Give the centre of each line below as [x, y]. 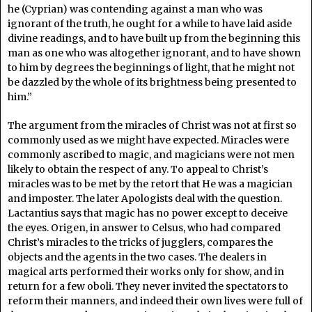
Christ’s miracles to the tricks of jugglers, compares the [140, 242]
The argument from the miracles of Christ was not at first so [152, 125]
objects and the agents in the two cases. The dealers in [137, 257]
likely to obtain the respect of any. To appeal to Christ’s [138, 169]
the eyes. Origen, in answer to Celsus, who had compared [144, 227]
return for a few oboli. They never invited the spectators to [148, 286]
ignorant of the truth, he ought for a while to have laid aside [150, 23]
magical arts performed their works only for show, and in [146, 271]
